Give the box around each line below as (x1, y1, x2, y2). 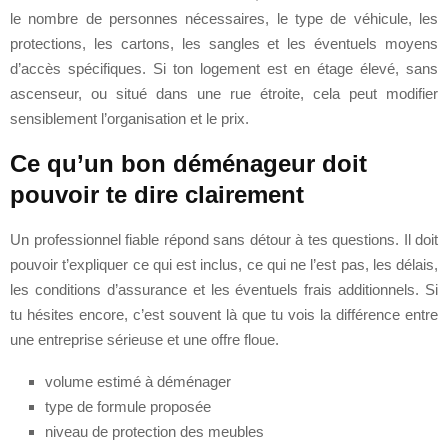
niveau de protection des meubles (45, 422, 264, 440)
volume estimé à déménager (45, 372, 231, 390)
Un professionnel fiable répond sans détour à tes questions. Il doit (10, 230, 438, 248)
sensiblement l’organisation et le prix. (10, 109, 249, 127)
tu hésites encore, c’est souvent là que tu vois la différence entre (10, 305, 438, 323)
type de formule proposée (45, 397, 211, 415)
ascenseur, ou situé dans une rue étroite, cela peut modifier (10, 84, 438, 102)
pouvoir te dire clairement (10, 180, 304, 208)
